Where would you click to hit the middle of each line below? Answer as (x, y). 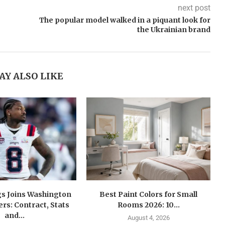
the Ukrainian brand (174, 30)
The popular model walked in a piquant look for (125, 20)
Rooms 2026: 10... (148, 205)
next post (194, 8)
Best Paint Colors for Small (149, 194)
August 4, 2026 (148, 217)
